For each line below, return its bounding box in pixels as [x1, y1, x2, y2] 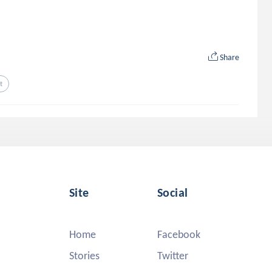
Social [157, 185, 188, 200]
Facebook [157, 228, 200, 241]
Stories [69, 249, 100, 262]
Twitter [157, 249, 188, 262]
